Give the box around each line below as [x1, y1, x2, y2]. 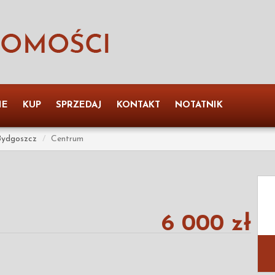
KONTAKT [117, 101, 160, 110]
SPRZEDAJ [56, 101, 102, 110]
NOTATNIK [175, 101, 223, 110]
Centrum [51, 134, 83, 144]
